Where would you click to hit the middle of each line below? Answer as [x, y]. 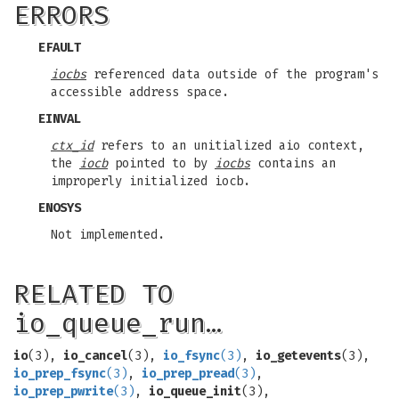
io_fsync [191, 356]
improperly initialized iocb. [151, 181]
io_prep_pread [188, 374]
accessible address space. [140, 92]
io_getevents [298, 356]
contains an [293, 163]
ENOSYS [60, 208]
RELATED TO [94, 294]
